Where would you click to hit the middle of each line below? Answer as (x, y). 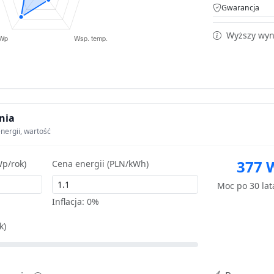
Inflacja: (70, 201)
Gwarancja (240, 7)
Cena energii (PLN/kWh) (101, 163)
